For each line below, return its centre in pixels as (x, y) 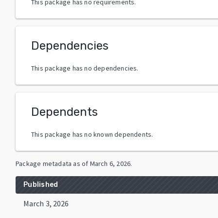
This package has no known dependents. (92, 134)
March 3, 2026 (46, 203)
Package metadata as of (52, 163)
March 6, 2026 (110, 163)
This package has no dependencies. (85, 68)
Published (41, 184)
